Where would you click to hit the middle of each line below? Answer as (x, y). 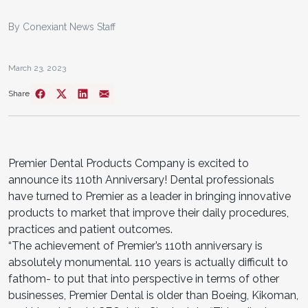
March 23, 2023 (37, 68)
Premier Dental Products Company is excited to (129, 163)
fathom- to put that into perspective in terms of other (144, 278)
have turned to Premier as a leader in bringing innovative (150, 196)
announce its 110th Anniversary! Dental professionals (141, 179)
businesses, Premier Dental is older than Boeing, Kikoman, (153, 295)
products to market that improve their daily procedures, (148, 212)
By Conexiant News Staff (62, 26)
